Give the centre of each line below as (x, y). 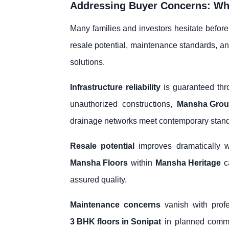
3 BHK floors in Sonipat (116, 222)
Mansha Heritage (188, 163)
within (142, 163)
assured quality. (98, 180)
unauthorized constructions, (123, 104)
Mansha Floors (99, 163)
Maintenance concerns (115, 205)
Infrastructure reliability (116, 87)
